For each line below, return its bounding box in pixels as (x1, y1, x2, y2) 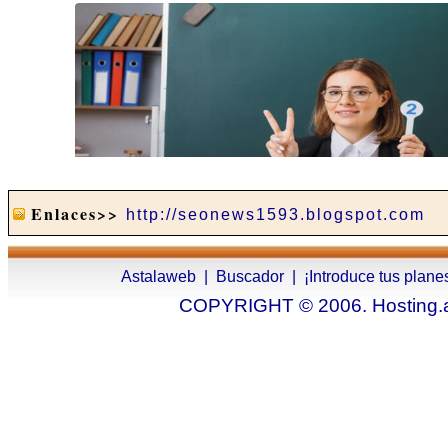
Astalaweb (121, 268, 196, 285)
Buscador (216, 268, 284, 285)
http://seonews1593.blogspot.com (126, 206, 425, 223)
